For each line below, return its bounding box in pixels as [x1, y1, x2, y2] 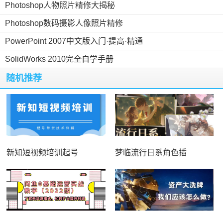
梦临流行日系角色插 [114, 148, 187, 157]
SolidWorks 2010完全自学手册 [5, 54, 113, 63]
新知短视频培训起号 [6, 148, 79, 157]
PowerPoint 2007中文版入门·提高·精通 [5, 36, 143, 45]
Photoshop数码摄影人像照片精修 [5, 18, 123, 27]
